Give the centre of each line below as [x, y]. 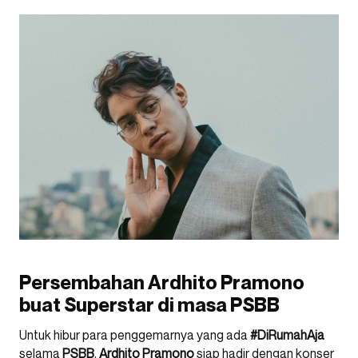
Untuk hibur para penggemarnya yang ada [135, 335]
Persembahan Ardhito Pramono [162, 283]
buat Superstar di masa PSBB [149, 305]
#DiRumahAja [287, 335]
